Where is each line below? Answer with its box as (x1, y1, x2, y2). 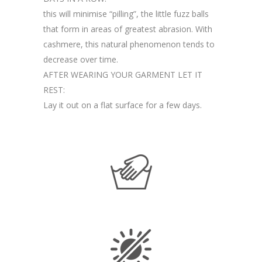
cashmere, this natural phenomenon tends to (43, 38, 215, 50)
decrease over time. (43, 53, 118, 65)
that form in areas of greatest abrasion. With (43, 23, 212, 35)
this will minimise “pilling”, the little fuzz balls (43, 8, 209, 19)
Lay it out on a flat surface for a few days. (43, 99, 202, 111)
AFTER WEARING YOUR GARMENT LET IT (43, 68, 202, 80)
